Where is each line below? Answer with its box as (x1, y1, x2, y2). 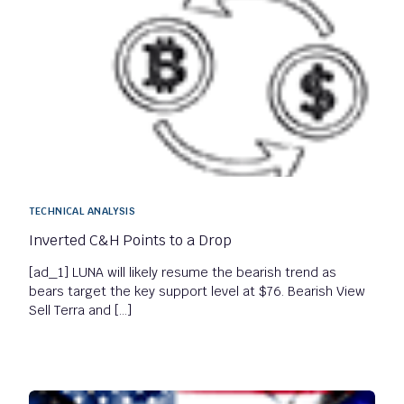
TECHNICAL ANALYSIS (29, 204, 136, 217)
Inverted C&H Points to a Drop (29, 230, 233, 250)
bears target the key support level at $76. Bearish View (29, 282, 366, 299)
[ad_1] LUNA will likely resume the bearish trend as (29, 263, 337, 280)
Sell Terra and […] (29, 301, 133, 318)
